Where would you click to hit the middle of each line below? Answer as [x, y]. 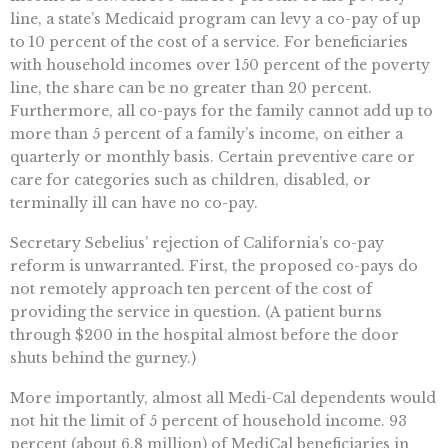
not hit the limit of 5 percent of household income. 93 [208, 420]
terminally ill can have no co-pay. [134, 203]
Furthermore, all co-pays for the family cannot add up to [221, 111]
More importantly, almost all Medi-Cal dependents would [223, 397]
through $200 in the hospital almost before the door [204, 334]
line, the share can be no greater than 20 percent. [191, 88]
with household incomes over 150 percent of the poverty [220, 65]
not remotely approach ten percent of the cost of [191, 288]
